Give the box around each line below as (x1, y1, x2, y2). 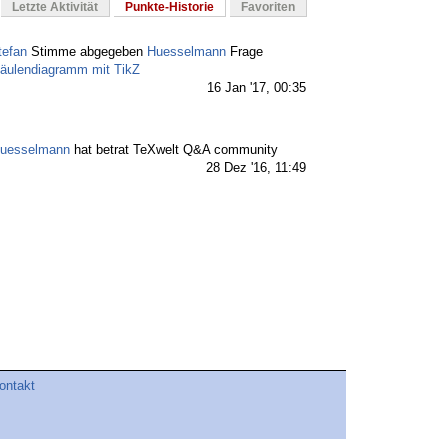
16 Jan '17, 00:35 (207, 80, 306, 96)
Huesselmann (147, 44, 226, 60)
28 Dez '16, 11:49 (206, 160, 306, 176)
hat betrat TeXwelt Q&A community (70, 142, 278, 158)
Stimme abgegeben (27, 44, 147, 60)
